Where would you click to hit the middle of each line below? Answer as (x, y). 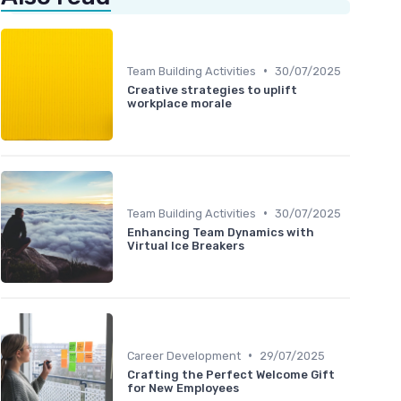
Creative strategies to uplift (212, 90)
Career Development (184, 355)
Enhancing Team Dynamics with (221, 232)
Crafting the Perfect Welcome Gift (231, 374)
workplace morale (179, 103)
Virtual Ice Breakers (186, 245)
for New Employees (183, 388)
